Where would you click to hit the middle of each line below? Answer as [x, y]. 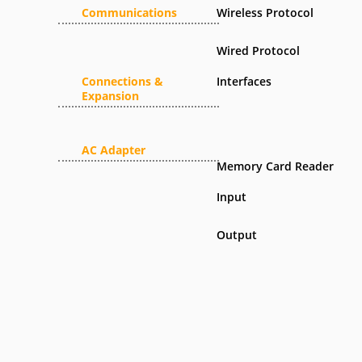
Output [237, 235]
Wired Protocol [259, 51]
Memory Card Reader [276, 166]
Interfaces [244, 81]
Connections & [122, 81]
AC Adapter [114, 150]
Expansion [110, 96]
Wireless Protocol [265, 13]
